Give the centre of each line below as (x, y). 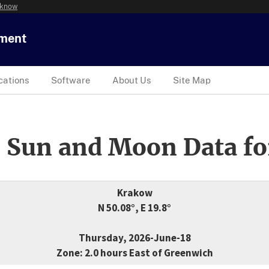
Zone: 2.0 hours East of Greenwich (134, 253)
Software (71, 80)
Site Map (192, 80)
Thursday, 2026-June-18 (134, 238)
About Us (132, 80)
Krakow (134, 193)
